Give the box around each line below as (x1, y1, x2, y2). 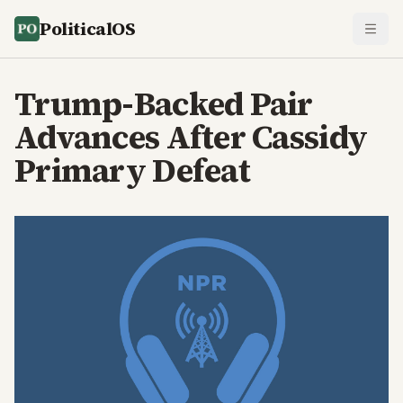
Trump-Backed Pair (14, 82, 313, 126)
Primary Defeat (14, 148, 250, 193)
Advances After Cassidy (14, 115, 368, 159)
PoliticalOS (40, 16, 136, 41)
